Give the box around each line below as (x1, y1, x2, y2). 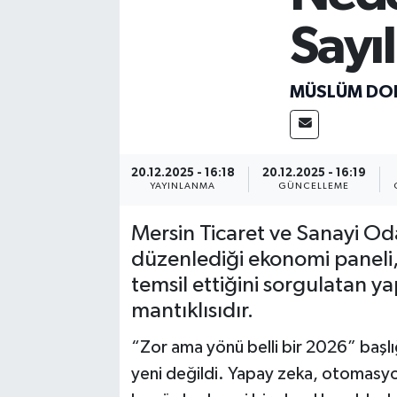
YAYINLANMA (149, 182, 216, 191)
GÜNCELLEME (277, 182, 350, 191)
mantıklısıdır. (130, 299, 253, 322)
